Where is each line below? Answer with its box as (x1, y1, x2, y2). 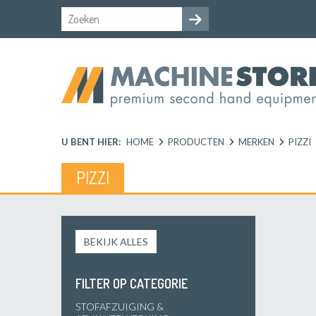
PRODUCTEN (168, 135, 224, 147)
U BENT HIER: (61, 135, 121, 147)
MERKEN (238, 135, 274, 147)
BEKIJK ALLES (84, 235, 148, 248)
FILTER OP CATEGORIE (75, 275, 188, 291)
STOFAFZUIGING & (75, 300, 164, 312)
